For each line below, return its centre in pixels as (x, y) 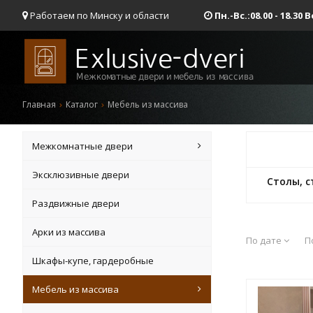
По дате (265, 240)
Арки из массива (69, 232)
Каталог (82, 104)
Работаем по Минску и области (100, 15)
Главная (39, 104)
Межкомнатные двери (83, 146)
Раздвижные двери (76, 203)
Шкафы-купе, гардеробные (93, 261)
